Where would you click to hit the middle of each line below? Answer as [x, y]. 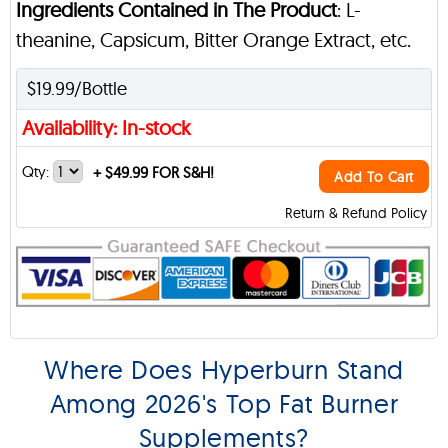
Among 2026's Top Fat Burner [224, 403]
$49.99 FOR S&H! [157, 172]
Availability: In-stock [106, 127]
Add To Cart [374, 177]
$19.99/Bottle [77, 88]
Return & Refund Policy [356, 213]
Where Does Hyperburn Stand [224, 369]
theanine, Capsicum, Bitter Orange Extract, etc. [213, 39]
